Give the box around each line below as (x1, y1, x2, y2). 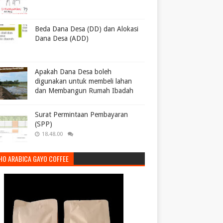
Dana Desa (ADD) (35, 34, 89, 42)
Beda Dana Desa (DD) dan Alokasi (35, 25, 138, 33)
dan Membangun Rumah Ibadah (35, 87, 133, 95)
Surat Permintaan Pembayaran (35, 111, 128, 118)
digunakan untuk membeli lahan (35, 77, 132, 85)
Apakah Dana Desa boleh (35, 68, 111, 76)
